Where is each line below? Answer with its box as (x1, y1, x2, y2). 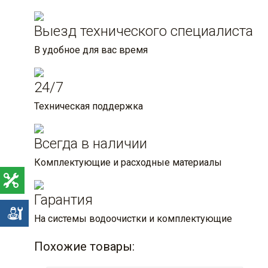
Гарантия (34, 191, 93, 209)
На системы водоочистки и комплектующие (34, 213, 232, 225)
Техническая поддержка (34, 100, 143, 112)
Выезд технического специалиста (34, 23, 253, 40)
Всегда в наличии (34, 135, 147, 153)
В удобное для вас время (34, 44, 148, 56)
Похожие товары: (34, 239, 135, 254)
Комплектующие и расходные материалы (34, 157, 222, 169)
